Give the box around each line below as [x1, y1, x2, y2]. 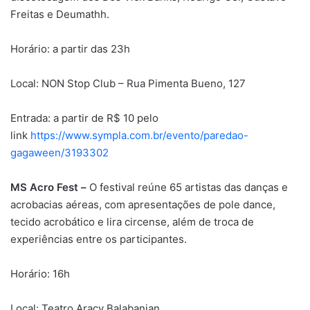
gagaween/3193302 [10, 145, 109, 159]
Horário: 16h [10, 266, 70, 280]
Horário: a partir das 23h [10, 42, 130, 55]
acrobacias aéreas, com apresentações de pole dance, [10, 197, 275, 211]
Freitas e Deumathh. [10, 7, 109, 21]
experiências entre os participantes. [10, 232, 187, 246]
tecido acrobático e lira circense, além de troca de [10, 215, 254, 228]
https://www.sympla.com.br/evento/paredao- [30, 128, 248, 142]
